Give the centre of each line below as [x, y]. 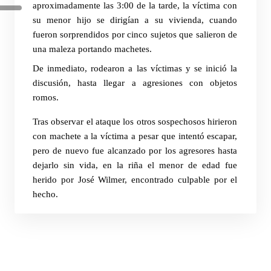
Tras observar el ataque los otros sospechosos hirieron [135, 122]
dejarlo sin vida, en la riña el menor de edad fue [135, 165]
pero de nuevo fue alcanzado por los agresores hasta [135, 151]
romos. [46, 98]
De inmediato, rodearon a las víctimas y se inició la [135, 69]
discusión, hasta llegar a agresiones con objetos [135, 83]
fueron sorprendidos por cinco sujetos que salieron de [135, 35]
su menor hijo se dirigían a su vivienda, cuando [135, 20]
